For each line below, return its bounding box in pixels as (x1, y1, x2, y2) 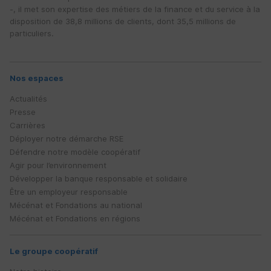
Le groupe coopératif (10, 246, 98, 256)
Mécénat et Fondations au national (10, 200, 142, 211)
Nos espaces (10, 73, 64, 83)
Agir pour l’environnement (10, 160, 106, 171)
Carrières (10, 120, 45, 131)
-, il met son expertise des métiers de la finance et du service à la (10, 4, 260, 15)
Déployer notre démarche (10, 134, 109, 144)
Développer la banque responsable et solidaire (10, 174, 188, 184)
